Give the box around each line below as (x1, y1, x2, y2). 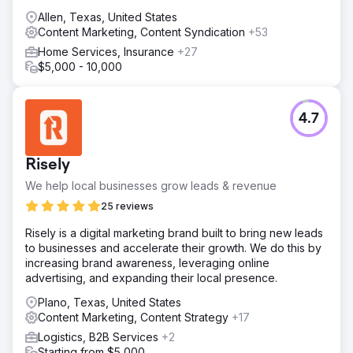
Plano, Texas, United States (38, 295, 181, 309)
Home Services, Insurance (38, 44, 177, 58)
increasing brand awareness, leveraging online (25, 255, 269, 269)
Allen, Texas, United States (38, 9, 177, 24)
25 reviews (101, 199, 154, 212)
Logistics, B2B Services (38, 329, 162, 344)
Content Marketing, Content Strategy (38, 310, 232, 324)
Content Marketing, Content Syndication (38, 24, 248, 39)
